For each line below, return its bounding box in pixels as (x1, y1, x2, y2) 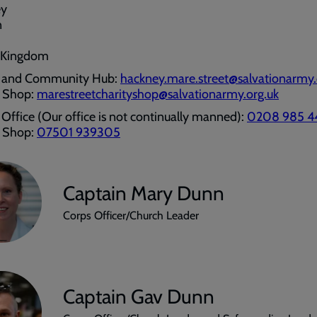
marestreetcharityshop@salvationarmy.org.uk (37, 86, 279, 102)
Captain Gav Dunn (63, 284, 214, 309)
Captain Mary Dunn (63, 181, 224, 205)
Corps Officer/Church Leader (63, 209, 199, 222)
